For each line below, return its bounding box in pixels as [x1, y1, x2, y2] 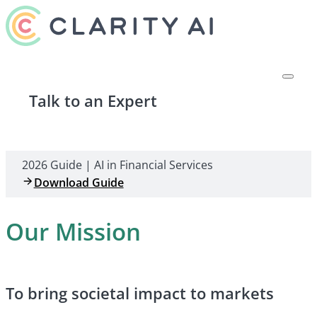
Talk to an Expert [28, 90, 157, 112]
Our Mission [6, 216, 141, 248]
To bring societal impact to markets [6, 282, 274, 304]
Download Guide [33, 175, 124, 191]
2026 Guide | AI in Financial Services [22, 157, 214, 173]
